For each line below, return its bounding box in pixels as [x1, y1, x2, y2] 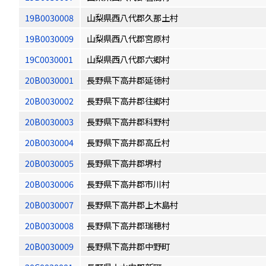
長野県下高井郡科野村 [87, 115, 170, 128]
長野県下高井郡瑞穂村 [87, 219, 170, 232]
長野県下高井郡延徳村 [87, 74, 170, 86]
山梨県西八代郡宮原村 [87, 32, 170, 45]
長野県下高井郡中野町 [87, 240, 170, 252]
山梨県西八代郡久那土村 [87, 11, 178, 24]
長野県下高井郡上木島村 [87, 198, 178, 211]
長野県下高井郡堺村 [87, 157, 161, 169]
